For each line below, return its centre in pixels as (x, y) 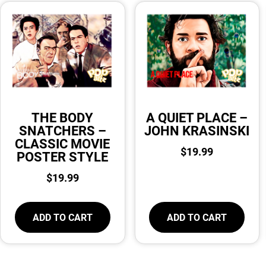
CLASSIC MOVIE (63, 143)
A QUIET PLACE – (197, 117)
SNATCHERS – (62, 130)
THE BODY (63, 117)
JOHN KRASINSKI (197, 130)
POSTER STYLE (63, 156)
